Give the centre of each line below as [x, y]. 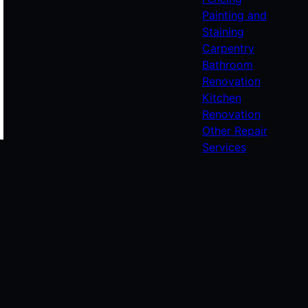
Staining [223, 32]
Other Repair [234, 131]
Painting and [234, 15]
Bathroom [227, 65]
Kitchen [221, 98]
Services [224, 147]
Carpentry [228, 48]
